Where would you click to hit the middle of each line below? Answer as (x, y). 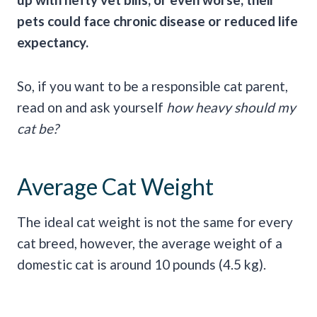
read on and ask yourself (92, 107)
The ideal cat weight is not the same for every (155, 221)
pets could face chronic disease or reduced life (157, 21)
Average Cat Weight (115, 186)
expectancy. (53, 42)
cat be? (38, 128)
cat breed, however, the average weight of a (150, 243)
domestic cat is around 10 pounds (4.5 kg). (142, 264)
